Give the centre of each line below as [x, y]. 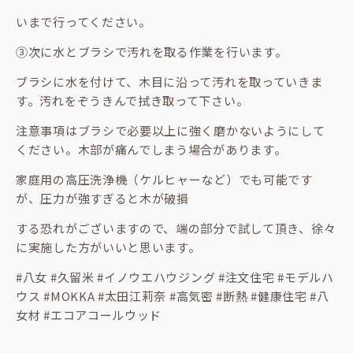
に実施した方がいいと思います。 [108, 247]
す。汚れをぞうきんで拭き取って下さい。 [132, 100]
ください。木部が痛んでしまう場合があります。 [151, 149]
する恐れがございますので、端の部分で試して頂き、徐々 [176, 228]
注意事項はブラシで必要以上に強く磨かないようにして [171, 130]
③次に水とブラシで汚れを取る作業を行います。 [152, 52]
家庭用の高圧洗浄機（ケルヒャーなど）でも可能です [164, 179]
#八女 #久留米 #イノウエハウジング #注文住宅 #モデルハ [175, 277]
